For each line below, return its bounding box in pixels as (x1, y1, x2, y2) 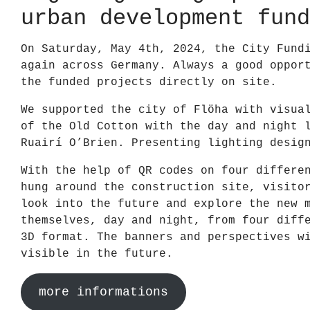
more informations (38, 285, 168, 300)
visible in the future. (21, 248, 173, 261)
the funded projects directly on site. (21, 76, 277, 89)
